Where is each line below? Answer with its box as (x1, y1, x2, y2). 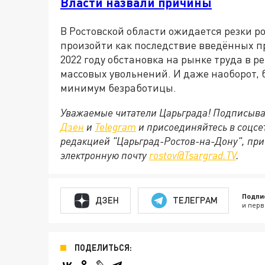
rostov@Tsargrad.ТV (149, 148, 236, 161)
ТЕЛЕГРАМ (172, 195, 218, 206)
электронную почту (60, 148, 149, 161)
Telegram (95, 119, 136, 133)
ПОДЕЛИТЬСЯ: (75, 242, 132, 253)
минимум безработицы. (60, 80, 176, 94)
